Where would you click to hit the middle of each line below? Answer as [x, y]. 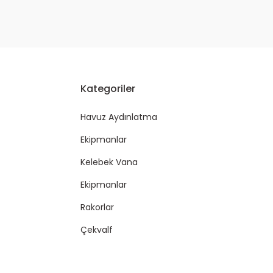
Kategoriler [108, 89]
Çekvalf [97, 230]
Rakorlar [97, 207]
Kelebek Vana [109, 162]
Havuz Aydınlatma [119, 117]
